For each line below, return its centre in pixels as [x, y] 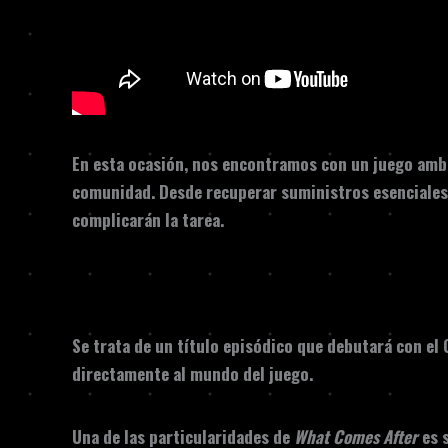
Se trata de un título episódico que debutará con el [257, 345]
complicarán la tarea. [148, 219]
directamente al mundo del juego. [192, 373]
